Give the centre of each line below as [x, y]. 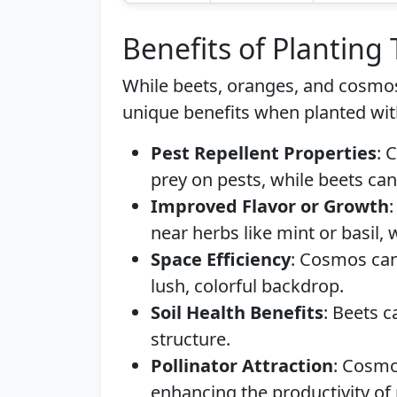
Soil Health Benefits [237, 312]
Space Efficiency [221, 259]
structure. [191, 339]
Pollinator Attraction [242, 366]
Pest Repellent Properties [264, 153]
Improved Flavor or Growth [270, 206]
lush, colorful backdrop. [247, 286]
